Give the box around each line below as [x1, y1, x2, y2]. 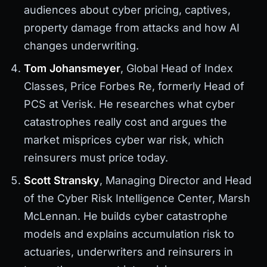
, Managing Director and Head [100, 173, 252, 187]
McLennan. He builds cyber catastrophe [24, 209, 228, 222]
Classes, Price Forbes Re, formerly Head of [24, 79, 244, 92]
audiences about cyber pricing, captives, [24, 3, 231, 16]
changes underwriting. [24, 39, 139, 52]
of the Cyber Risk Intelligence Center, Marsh [24, 191, 250, 204]
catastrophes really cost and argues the [24, 115, 227, 128]
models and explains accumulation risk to [24, 227, 234, 240]
